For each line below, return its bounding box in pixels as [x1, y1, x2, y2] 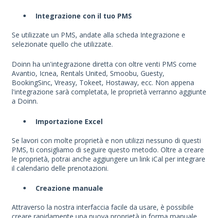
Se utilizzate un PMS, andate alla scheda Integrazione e [12, 30, 185, 39]
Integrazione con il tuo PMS [36, 11, 134, 20]
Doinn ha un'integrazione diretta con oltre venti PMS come [12, 59, 197, 69]
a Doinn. [12, 96, 38, 106]
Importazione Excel [36, 116, 103, 126]
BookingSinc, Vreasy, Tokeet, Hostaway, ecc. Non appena [12, 78, 194, 88]
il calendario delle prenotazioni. [12, 163, 109, 173]
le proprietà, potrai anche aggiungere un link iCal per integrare [12, 154, 205, 163]
